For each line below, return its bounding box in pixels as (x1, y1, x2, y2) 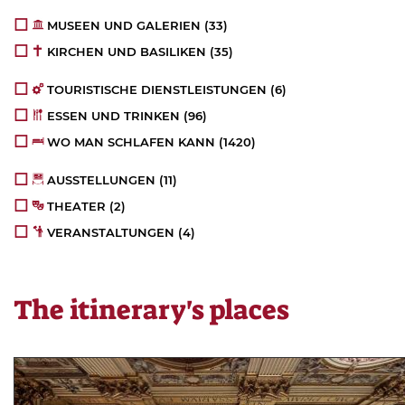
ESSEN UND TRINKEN (47, 108, 181, 124)
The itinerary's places (14, 292, 289, 329)
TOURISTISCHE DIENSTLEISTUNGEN (47, 82, 268, 98)
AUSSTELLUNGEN (47, 173, 156, 188)
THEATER (47, 199, 107, 214)
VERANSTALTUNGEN (47, 225, 175, 240)
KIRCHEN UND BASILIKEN (47, 44, 207, 60)
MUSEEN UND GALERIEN (47, 18, 202, 33)
